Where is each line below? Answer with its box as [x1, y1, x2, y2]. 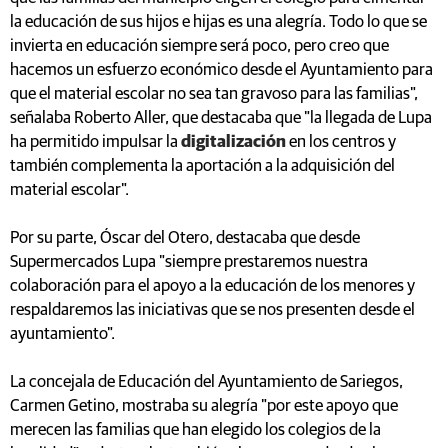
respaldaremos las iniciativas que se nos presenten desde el [10, 301, 415, 319]
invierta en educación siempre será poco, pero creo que [10, 37, 389, 55]
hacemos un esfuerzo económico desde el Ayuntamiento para [10, 61, 433, 79]
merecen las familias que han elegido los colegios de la [10, 421, 381, 439]
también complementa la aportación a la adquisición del [10, 157, 395, 175]
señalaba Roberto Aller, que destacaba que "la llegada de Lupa [10, 109, 432, 127]
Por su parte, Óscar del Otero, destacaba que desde [10, 229, 360, 247]
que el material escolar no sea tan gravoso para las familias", [10, 85, 418, 103]
